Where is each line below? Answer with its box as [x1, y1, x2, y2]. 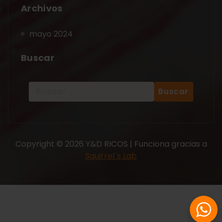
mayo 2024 [29, 28, 73, 40]
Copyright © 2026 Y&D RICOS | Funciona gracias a [15, 138, 207, 150]
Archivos [21, 1, 63, 14]
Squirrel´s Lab [85, 150, 137, 162]
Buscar [21, 51, 55, 64]
